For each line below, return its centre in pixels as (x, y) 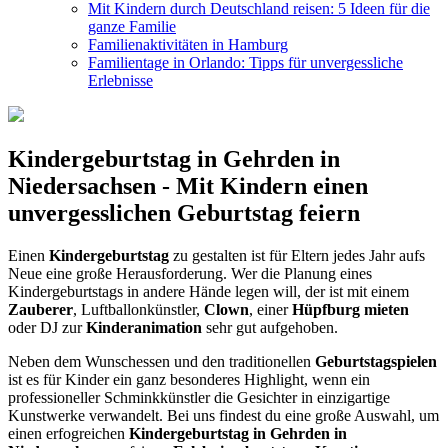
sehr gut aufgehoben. (270, 327)
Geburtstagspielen (376, 361)
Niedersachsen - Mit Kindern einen (188, 186)
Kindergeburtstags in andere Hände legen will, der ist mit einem (208, 291)
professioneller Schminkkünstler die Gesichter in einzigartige (199, 397)
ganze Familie (132, 27)
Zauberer (40, 309)
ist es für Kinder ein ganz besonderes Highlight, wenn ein (189, 379)
